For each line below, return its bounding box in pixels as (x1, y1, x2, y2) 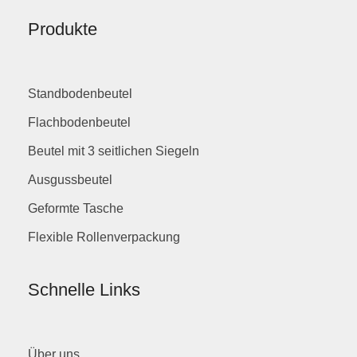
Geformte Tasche (28, 201, 124, 215)
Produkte (28, 19, 97, 40)
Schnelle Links (28, 279, 140, 300)
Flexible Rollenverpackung (28, 229, 180, 244)
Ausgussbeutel (28, 172, 112, 186)
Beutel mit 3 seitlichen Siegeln (28, 143, 199, 158)
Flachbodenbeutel (28, 115, 131, 129)
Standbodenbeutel (28, 86, 132, 100)
